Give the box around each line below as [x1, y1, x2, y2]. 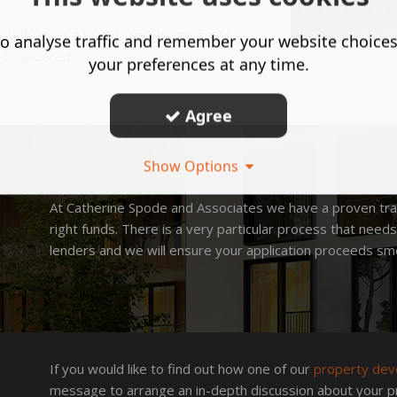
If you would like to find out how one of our [49, 360, 310, 378]
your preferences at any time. [88, 53, 309, 75]
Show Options [144, 156, 245, 176]
